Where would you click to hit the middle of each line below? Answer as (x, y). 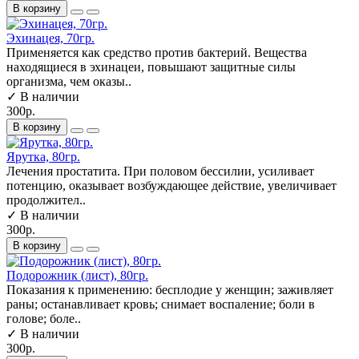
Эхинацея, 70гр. (50, 38)
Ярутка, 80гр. (43, 156)
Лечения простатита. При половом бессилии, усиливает (160, 171)
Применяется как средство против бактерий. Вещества (157, 52)
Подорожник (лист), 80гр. (77, 275)
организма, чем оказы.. (69, 81)
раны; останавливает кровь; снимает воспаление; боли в (161, 304)
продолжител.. (46, 200)
